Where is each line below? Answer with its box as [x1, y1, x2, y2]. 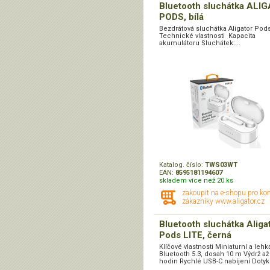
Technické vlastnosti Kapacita [159, 32, 256, 40]
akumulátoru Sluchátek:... [159, 39, 240, 48]
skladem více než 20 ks [159, 177, 233, 185]
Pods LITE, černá [159, 230, 231, 241]
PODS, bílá [159, 11, 204, 23]
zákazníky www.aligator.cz [182, 197, 265, 206]
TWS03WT [205, 161, 237, 169]
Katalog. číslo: [159, 161, 205, 169]
